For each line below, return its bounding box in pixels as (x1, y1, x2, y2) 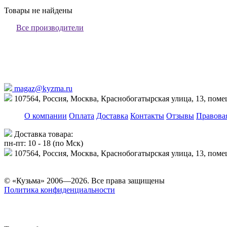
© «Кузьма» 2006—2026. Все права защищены (4, 176, 165, 185)
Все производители (16, 23, 84, 32)
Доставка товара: (12, 129, 73, 138)
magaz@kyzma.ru (12, 84, 72, 93)
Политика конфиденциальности (4, 185, 115, 194)
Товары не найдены (4, 6, 72, 15)
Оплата (69, 111, 94, 120)
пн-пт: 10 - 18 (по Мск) (4, 138, 83, 147)
